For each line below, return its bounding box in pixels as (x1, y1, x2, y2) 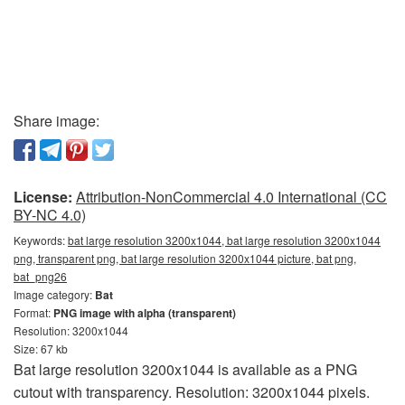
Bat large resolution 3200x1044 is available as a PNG (14, 358, 357, 380)
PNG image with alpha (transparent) (53, 304, 236, 321)
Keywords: (14, 231, 68, 248)
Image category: (14, 286, 95, 302)
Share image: (14, 109, 99, 131)
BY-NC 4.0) (14, 203, 86, 225)
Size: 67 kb (14, 340, 68, 356)
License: (14, 185, 72, 207)
